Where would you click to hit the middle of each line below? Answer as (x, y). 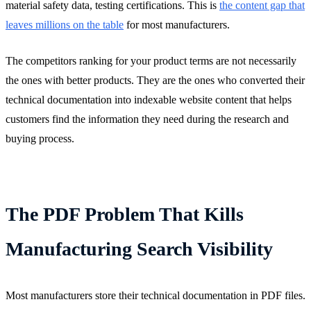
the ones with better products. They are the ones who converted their (155, 80)
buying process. (40, 138)
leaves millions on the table (65, 24)
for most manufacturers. (177, 24)
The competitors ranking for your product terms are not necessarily (151, 60)
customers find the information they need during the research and (147, 119)
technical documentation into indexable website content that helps (149, 99)
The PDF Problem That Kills (125, 214)
